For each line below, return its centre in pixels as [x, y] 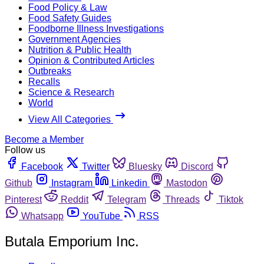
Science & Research [71, 92]
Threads [182, 199]
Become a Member [44, 139]
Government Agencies [75, 39]
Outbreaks [50, 71]
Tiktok [231, 199]
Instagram [72, 183]
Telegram [127, 199]
